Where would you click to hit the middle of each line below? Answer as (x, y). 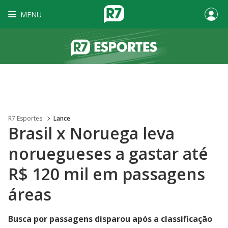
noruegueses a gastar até (108, 153)
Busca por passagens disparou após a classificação (110, 219)
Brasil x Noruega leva (91, 133)
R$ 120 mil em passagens (107, 174)
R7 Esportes (25, 118)
